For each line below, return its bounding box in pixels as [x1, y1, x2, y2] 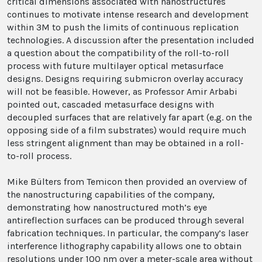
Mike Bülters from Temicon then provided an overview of [7, 176, 247, 187]
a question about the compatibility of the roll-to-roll [7, 47, 229, 58]
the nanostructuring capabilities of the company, [7, 189, 215, 200]
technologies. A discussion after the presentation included [7, 35, 254, 46]
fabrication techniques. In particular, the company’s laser [7, 227, 249, 239]
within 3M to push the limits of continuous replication [7, 22, 239, 33]
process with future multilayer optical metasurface [7, 60, 223, 71]
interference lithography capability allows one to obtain [7, 240, 242, 251]
